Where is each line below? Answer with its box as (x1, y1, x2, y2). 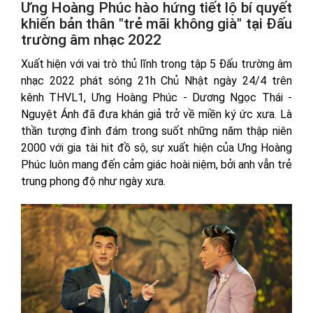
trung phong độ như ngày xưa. (21, 175, 166, 189)
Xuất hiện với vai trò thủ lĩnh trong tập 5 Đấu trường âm (21, 57, 292, 71)
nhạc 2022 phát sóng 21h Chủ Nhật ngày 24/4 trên (21, 74, 292, 88)
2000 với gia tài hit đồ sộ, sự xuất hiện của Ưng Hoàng (21, 141, 292, 155)
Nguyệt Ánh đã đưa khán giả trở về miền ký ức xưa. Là (21, 108, 292, 122)
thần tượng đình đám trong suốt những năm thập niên (21, 124, 292, 138)
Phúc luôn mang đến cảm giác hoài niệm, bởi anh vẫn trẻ (21, 158, 292, 172)
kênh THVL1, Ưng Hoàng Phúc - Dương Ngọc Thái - (21, 91, 292, 105)
